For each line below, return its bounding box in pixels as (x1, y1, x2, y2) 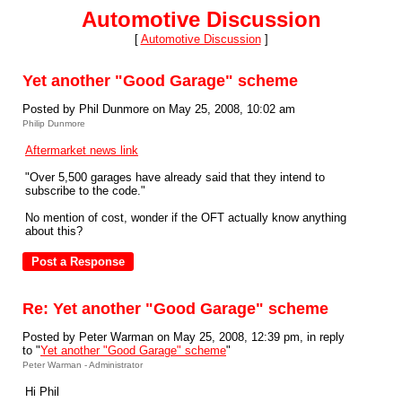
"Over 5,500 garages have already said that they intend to (25, 170, 325, 184)
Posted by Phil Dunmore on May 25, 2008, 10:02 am (22, 102, 295, 116)
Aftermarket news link (25, 144, 138, 157)
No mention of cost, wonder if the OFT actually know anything (25, 211, 346, 224)
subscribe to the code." (25, 184, 145, 197)
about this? (25, 224, 83, 238)
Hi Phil (25, 385, 59, 398)
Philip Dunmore (22, 118, 85, 128)
